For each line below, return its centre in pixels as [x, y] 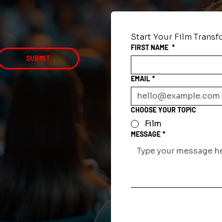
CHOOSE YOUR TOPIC [163, 110]
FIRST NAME [150, 47]
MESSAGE [145, 134]
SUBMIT [38, 58]
